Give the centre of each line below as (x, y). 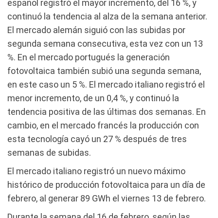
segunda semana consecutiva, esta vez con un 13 (105, 43)
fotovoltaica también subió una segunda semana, (104, 71)
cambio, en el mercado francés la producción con (103, 125)
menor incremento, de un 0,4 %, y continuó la (93, 98)
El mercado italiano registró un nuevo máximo (96, 171)
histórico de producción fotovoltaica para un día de (106, 184)
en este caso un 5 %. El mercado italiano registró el (106, 84)
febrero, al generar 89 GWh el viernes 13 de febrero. (107, 198)
